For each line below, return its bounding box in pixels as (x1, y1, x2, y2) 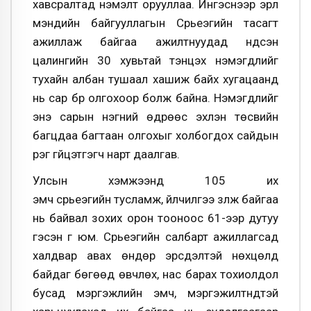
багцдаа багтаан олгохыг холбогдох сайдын (33, 128, 278, 142)
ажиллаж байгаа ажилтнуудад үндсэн (33, 34, 278, 49)
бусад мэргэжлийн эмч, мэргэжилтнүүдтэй (33, 285, 278, 300)
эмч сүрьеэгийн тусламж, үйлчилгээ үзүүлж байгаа (33, 192, 278, 206)
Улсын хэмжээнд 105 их (33, 173, 278, 187)
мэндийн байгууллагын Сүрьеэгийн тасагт (33, 15, 278, 30)
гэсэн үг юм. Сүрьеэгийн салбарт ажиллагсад (33, 229, 278, 244)
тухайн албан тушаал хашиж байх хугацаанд (33, 72, 278, 86)
